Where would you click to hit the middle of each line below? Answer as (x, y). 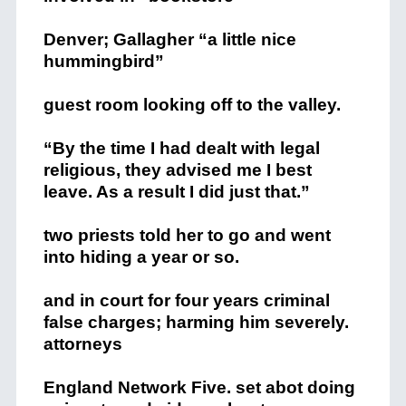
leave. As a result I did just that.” (176, 192)
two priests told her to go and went (187, 235)
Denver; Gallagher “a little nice (169, 39)
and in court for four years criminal (186, 300)
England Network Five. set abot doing (199, 387)
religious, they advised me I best (177, 170)
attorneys (82, 344)
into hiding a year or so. (141, 257)
